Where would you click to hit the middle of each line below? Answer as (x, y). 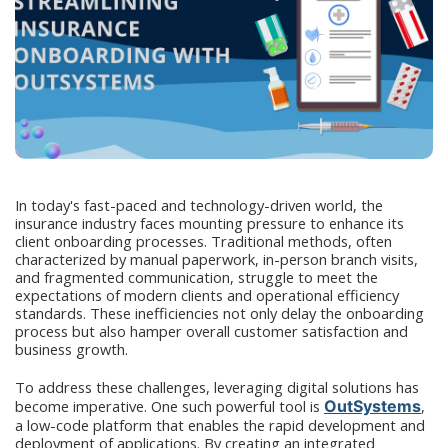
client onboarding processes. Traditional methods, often (203, 241)
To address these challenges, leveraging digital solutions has (217, 387)
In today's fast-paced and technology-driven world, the (199, 205)
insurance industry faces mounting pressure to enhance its (209, 223)
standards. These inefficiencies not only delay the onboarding (219, 313)
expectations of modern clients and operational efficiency (207, 295)
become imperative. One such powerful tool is (169, 406)
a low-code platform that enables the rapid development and (220, 425)
